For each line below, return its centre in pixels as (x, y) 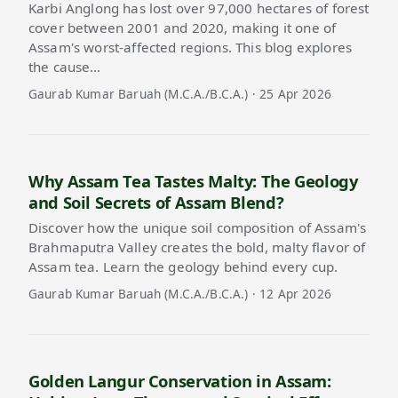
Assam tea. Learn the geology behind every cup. (183, 267)
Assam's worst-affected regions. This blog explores (191, 47)
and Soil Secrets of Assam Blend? (156, 202)
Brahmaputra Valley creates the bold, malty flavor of (197, 247)
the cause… (65, 66)
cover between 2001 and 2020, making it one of (183, 27)
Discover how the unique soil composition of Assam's (198, 228)
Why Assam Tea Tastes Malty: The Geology (193, 180)
